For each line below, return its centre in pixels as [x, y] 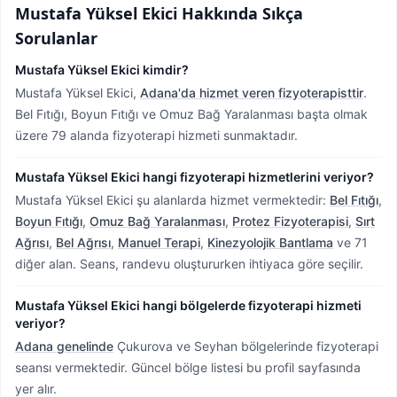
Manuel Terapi [159, 242]
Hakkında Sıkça [240, 13]
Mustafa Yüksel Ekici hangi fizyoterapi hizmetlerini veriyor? [195, 177]
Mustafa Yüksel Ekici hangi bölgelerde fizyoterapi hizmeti [188, 305]
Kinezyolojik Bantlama [270, 242]
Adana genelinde [64, 346]
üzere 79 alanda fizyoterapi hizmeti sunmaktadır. [156, 135]
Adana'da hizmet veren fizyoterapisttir [252, 93]
